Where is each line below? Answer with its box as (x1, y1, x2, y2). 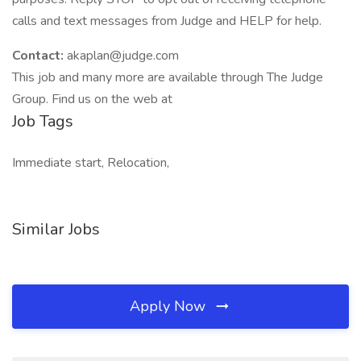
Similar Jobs (12, 218, 100, 240)
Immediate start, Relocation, (12, 154, 169, 172)
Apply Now (130, 297, 210, 316)
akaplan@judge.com (67, 47, 179, 64)
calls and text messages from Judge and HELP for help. (12, 12, 322, 30)
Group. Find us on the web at (12, 90, 172, 108)
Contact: (12, 47, 67, 64)
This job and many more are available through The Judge (12, 68, 323, 86)
